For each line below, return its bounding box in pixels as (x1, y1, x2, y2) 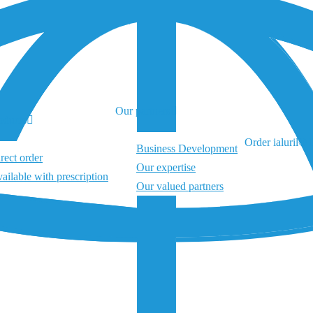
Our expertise (136, 161, 196, 173)
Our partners (115, 104, 170, 117)
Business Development (136, 142, 238, 154)
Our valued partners (136, 180, 224, 192)
